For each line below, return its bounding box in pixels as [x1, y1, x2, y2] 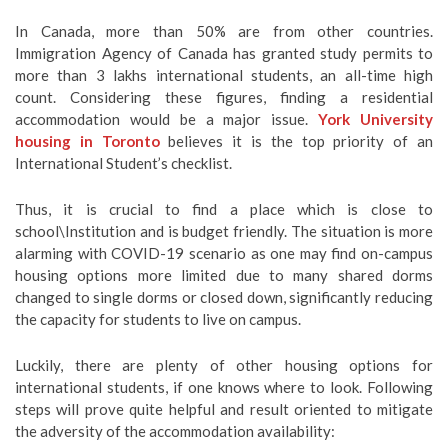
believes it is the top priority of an [159, 132, 434, 150]
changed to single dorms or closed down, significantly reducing [15, 288, 433, 306]
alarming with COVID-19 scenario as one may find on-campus [15, 244, 433, 262]
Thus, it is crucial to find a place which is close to [15, 200, 433, 218]
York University [318, 110, 434, 128]
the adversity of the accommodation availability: [15, 422, 335, 440]
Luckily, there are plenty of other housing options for [15, 356, 433, 374]
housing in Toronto [15, 132, 160, 150]
